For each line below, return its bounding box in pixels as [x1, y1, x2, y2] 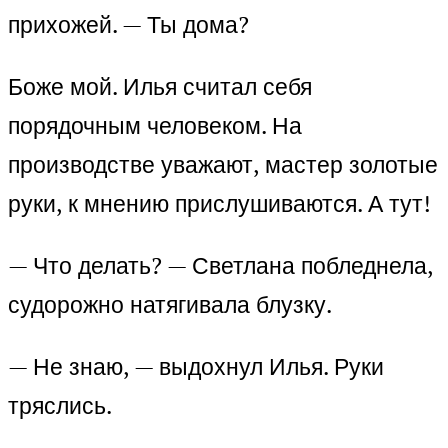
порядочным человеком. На [8, 110, 302, 142]
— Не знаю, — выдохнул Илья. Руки [8, 351, 384, 383]
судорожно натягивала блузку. [8, 289, 332, 321]
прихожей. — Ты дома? [8, 9, 249, 41]
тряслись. [8, 390, 112, 422]
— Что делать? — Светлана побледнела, [8, 250, 433, 282]
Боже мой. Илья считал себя [8, 71, 312, 103]
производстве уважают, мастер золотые [8, 149, 438, 181]
